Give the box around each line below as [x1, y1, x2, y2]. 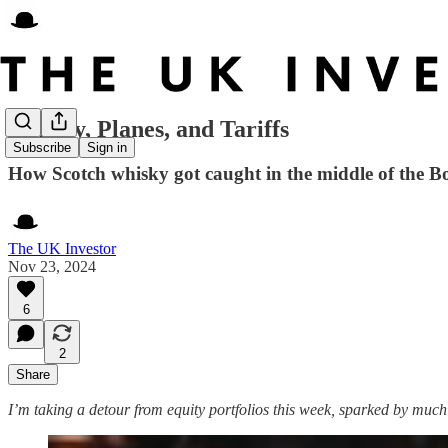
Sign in [87, 140, 127, 156]
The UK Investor [8, 239, 116, 257]
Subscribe [13, 140, 71, 156]
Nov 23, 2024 [8, 257, 96, 275]
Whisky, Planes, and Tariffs [8, 115, 289, 142]
